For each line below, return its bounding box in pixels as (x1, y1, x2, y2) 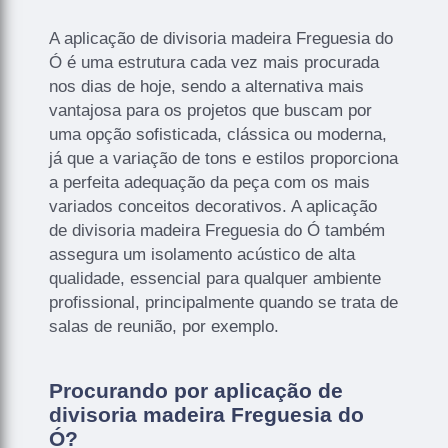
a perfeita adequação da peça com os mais (49, 173, 371, 193)
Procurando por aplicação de (49, 379, 344, 403)
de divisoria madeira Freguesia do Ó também (49, 221, 386, 241)
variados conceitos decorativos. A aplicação (49, 197, 378, 217)
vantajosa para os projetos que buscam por (49, 101, 373, 121)
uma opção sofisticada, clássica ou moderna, (49, 125, 388, 145)
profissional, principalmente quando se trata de (49, 293, 399, 313)
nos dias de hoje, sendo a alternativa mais (49, 77, 365, 97)
